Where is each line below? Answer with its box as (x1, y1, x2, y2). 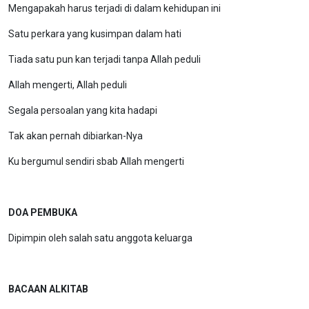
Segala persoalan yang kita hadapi (8, 105, 157, 116)
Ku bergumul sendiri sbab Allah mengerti (8, 156, 184, 167)
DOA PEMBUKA (8, 207, 77, 218)
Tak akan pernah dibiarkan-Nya (8, 130, 143, 141)
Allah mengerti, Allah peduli (8, 79, 127, 90)
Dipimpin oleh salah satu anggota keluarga (8, 232, 192, 243)
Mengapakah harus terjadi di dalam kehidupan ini (8, 3, 221, 14)
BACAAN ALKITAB (8, 283, 94, 295)
